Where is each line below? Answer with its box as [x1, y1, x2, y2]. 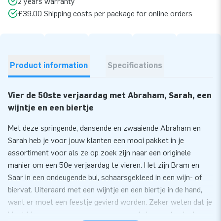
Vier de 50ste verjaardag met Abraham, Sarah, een [8, 90, 212, 100]
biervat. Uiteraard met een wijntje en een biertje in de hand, [8, 184, 202, 194]
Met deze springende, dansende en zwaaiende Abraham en [8, 123, 201, 133]
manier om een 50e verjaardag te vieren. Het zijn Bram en [8, 160, 199, 170]
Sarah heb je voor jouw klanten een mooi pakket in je [8, 135, 184, 145]
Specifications [108, 60, 162, 70]
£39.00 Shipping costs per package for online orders [18, 8, 192, 18]
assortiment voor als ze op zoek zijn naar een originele [8, 147, 191, 157]
